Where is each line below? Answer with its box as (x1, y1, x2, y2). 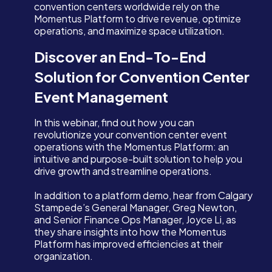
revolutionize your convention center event (34, 128, 227, 141)
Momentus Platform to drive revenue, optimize (34, 12, 241, 25)
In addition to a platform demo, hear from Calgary (34, 189, 253, 202)
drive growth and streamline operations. (34, 165, 212, 178)
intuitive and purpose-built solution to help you (34, 152, 242, 166)
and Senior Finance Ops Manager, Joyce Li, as (34, 213, 236, 226)
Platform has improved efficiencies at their (34, 237, 223, 251)
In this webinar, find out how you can (34, 116, 194, 129)
